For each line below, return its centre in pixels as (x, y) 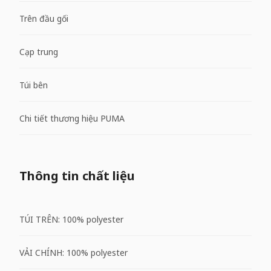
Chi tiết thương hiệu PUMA (72, 118)
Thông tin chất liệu (77, 176)
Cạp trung (39, 51)
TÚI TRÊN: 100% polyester (71, 219)
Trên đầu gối (44, 18)
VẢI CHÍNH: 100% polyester (73, 252)
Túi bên (34, 85)
